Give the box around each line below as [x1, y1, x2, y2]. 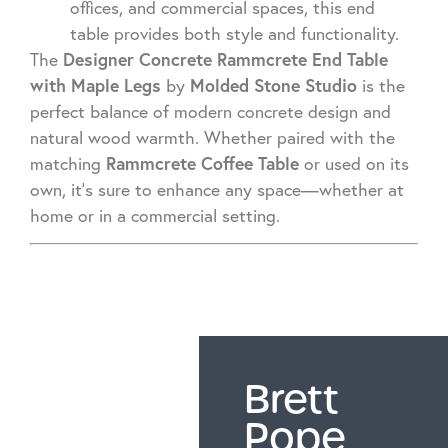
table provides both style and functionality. [70, 22, 399, 44]
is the [357, 74, 405, 96]
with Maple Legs [30, 73, 161, 97]
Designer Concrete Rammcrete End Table [63, 47, 388, 71]
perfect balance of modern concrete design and [30, 100, 391, 122]
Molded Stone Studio [190, 73, 357, 97]
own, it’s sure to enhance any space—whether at [30, 178, 404, 200]
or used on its [299, 152, 409, 174]
